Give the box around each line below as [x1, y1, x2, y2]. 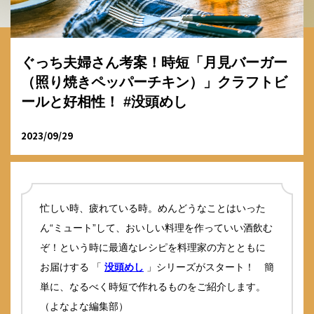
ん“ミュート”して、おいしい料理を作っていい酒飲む [40, 221, 273, 233]
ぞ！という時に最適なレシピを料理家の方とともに [40, 241, 266, 253]
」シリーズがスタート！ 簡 [144, 261, 274, 273]
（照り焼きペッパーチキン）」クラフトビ [21, 74, 287, 90]
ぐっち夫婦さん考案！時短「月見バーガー [21, 55, 287, 71]
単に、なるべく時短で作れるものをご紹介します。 [40, 280, 266, 292]
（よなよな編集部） [40, 300, 128, 312]
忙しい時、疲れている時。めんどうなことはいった [40, 202, 266, 214]
